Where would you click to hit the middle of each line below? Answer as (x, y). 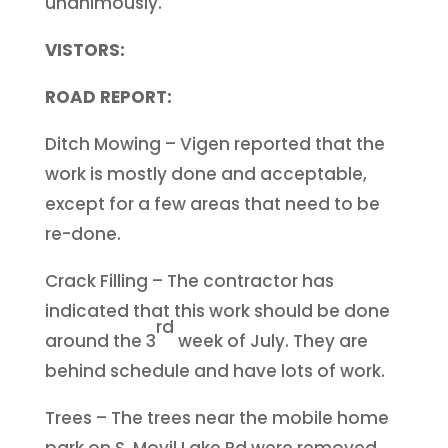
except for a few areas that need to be (212, 203)
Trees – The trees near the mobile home (216, 417)
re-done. (82, 233)
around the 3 (100, 340)
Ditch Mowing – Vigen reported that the (214, 143)
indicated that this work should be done (217, 310)
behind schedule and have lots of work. (214, 370)
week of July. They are (270, 340)
